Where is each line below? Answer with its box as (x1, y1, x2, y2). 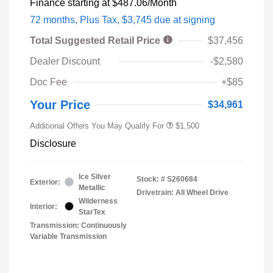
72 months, (30, 14, 80, 25)
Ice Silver (79, 172, 111, 181)
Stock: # (136, 174, 165, 183)
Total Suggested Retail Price (30, 35, 163, 46)
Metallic (79, 183, 105, 192)
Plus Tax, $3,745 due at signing (80, 14, 215, 25)
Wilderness (79, 196, 118, 205)
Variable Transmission (30, 232, 107, 241)
